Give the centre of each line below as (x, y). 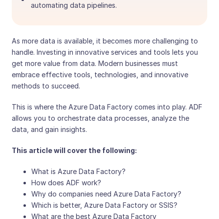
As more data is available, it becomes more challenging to (105, 41)
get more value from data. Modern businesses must (95, 63)
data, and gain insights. (49, 129)
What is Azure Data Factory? (78, 171)
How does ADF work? (66, 183)
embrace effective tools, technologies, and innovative (100, 75)
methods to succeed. (46, 86)
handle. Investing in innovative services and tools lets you (105, 52)
